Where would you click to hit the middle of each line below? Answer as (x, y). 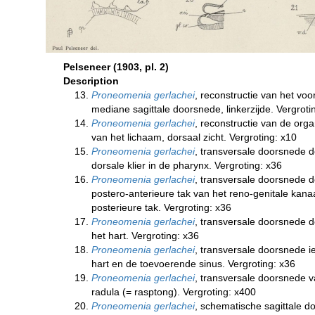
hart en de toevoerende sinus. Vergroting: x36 (193, 264)
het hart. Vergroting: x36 (145, 236)
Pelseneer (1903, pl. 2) (116, 67)
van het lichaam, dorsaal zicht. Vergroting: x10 (194, 137)
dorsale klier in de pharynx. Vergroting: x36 (187, 165)
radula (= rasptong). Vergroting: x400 (174, 292)
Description (91, 81)
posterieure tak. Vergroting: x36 (161, 207)
